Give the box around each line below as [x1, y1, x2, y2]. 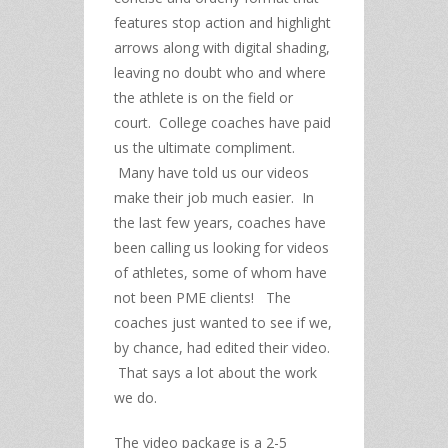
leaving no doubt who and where [114, 62, 326, 82]
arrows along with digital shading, [114, 37, 330, 57]
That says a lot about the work [114, 362, 317, 382]
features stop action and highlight [114, 12, 331, 32]
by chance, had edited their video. [114, 337, 330, 357]
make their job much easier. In [114, 187, 314, 207]
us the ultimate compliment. [114, 137, 295, 157]
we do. [114, 387, 165, 407]
